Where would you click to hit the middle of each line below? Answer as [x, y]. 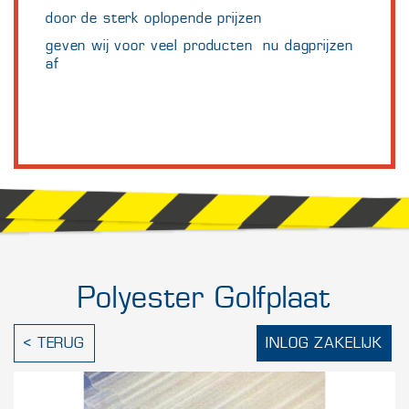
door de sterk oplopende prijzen [157, 18]
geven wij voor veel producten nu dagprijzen [199, 45]
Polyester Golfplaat [204, 298]
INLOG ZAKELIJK [325, 343]
